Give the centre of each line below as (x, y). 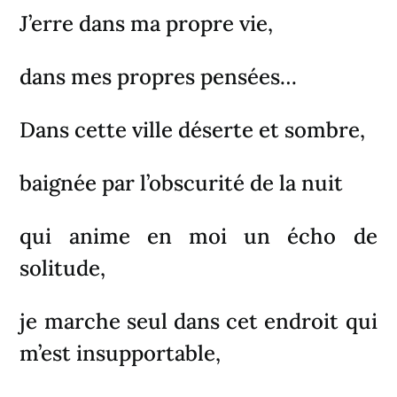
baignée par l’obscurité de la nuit (182, 183)
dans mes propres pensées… (159, 76)
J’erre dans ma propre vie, (147, 23)
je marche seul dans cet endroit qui (198, 321)
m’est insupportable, (121, 353)
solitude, (63, 268)
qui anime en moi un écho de (198, 236)
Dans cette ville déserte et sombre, (193, 129)
